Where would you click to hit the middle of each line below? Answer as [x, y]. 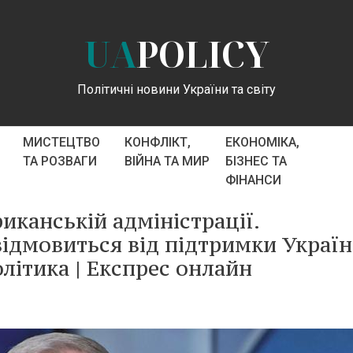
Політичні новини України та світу [176, 89]
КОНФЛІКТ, [157, 142]
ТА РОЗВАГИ [60, 161]
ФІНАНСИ [254, 180]
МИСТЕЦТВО [62, 142]
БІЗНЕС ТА [256, 161]
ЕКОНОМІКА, [263, 142]
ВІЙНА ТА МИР [167, 161]
